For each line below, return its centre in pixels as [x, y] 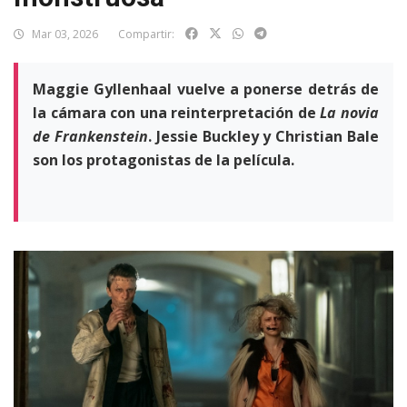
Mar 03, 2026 [64, 34]
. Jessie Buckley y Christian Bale [263, 136]
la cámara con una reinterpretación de [177, 113]
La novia [350, 113]
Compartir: [146, 34]
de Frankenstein [90, 136]
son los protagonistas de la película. [164, 160]
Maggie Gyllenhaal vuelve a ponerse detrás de [206, 89]
